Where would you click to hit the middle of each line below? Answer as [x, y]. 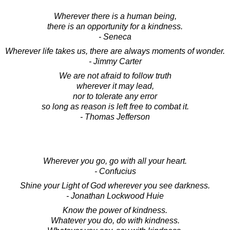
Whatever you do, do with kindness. [115, 220]
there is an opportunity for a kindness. [115, 26]
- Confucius [115, 171]
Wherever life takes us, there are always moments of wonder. [115, 51]
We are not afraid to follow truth [115, 75]
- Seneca [115, 36]
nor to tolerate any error [115, 96]
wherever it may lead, [115, 86]
